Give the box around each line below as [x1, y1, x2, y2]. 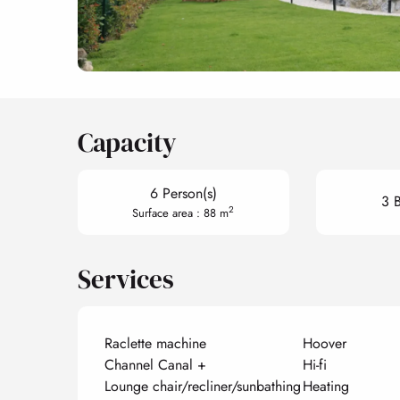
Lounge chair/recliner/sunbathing [104, 375, 302, 396]
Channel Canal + [104, 354, 207, 375]
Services [78, 261, 175, 297]
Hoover [302, 332, 346, 354]
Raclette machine [104, 332, 207, 354]
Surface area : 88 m [132, 204, 229, 221]
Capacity [78, 124, 178, 161]
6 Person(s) [149, 182, 217, 204]
